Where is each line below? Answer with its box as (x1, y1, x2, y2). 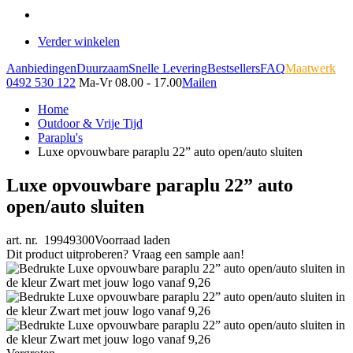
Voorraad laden (95, 232, 170, 247)
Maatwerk (285, 61, 336, 75)
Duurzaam (76, 61, 128, 75)
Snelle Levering (128, 61, 207, 75)
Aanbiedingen (6, 61, 76, 75)
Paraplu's (38, 131, 83, 144)
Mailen (182, 76, 217, 89)
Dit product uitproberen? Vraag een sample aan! (6, 247, 244, 261)
